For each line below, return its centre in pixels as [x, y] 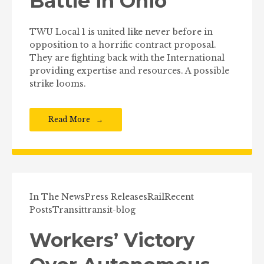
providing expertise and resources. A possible [129, 70]
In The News [57, 197]
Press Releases [116, 197]
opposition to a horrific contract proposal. [123, 44]
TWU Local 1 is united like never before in [121, 32]
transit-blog [110, 209]
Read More [69, 119]
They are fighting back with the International [127, 57]
